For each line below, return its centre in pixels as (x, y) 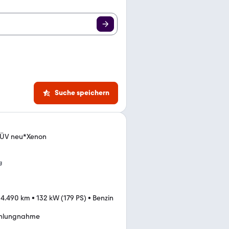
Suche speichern (82, 93)
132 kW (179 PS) (61, 198)
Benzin (103, 198)
